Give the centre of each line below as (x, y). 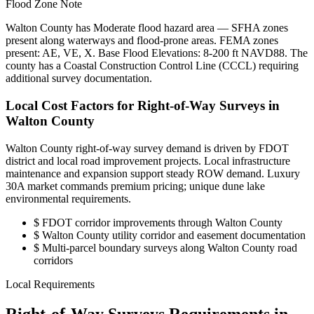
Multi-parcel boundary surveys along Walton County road (168, 247)
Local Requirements (50, 284)
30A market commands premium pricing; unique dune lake (135, 186)
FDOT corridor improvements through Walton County (161, 222)
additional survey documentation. (79, 78)
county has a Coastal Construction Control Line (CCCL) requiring (152, 66)
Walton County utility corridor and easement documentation (172, 235)
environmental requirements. (68, 198)
